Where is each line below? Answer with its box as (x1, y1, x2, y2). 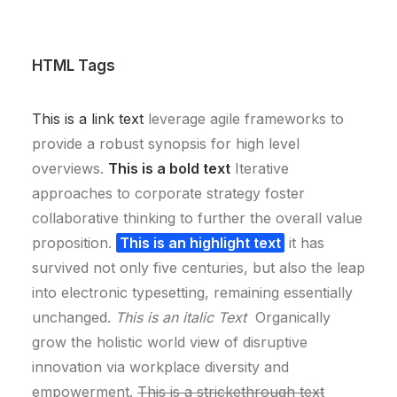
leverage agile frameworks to (144, 110, 344, 128)
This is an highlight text (120, 234, 281, 252)
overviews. (32, 160, 108, 177)
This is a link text (32, 110, 144, 128)
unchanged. (32, 308, 115, 326)
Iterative (230, 160, 289, 177)
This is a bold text (108, 160, 230, 177)
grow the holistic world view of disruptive (32, 333, 307, 351)
